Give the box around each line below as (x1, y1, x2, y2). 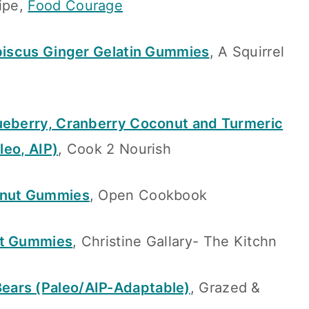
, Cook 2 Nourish (58, 140, 172, 157)
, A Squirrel (209, 43, 285, 60)
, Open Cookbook (89, 186, 208, 203)
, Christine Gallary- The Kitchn (72, 232, 277, 250)
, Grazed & (190, 279, 261, 296)
